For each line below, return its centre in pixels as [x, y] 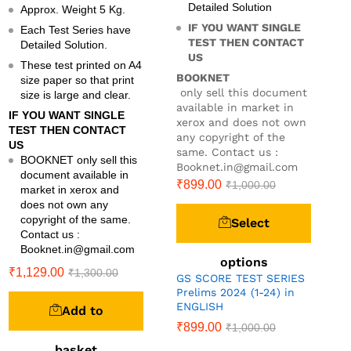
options [244, 262]
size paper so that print [77, 80]
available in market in [235, 107]
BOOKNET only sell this [79, 159]
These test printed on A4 [81, 65]
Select [250, 223]
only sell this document [242, 92]
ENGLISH [200, 306]
